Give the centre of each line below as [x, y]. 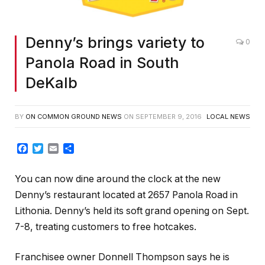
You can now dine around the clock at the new [118, 179]
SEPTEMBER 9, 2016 [169, 117]
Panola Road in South [102, 63]
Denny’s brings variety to [115, 43]
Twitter [59, 148]
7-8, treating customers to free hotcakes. [106, 227]
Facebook [50, 148]
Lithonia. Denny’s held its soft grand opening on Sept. [132, 211]
